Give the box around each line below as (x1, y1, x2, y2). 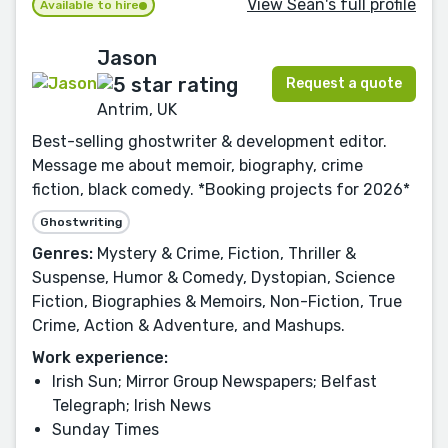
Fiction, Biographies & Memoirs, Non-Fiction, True (32, 291, 402, 311)
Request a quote (286, 74, 402, 92)
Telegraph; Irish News (52, 395, 211, 415)
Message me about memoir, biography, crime (32, 155, 363, 175)
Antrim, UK (97, 99, 177, 119)
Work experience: (32, 347, 168, 367)
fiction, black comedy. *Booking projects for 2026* (32, 179, 410, 199)
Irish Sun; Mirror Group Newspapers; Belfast (52, 371, 377, 391)
